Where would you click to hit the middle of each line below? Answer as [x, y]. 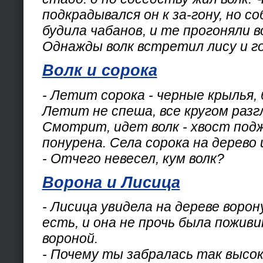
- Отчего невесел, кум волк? [133, 158]
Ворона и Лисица [111, 183]
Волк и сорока [100, 71]
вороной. [70, 239]
